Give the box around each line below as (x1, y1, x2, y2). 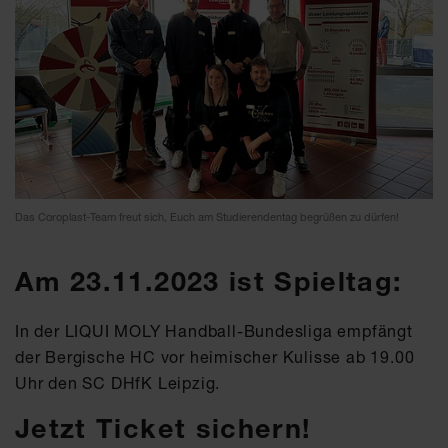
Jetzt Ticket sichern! (15, 411, 312, 445)
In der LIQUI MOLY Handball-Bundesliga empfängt (15, 320, 413, 341)
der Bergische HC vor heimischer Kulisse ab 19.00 (15, 346, 415, 367)
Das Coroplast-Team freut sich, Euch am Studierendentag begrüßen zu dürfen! (15, 209, 399, 224)
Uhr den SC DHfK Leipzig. (15, 372, 221, 393)
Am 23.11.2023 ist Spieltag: (15, 264, 403, 298)
